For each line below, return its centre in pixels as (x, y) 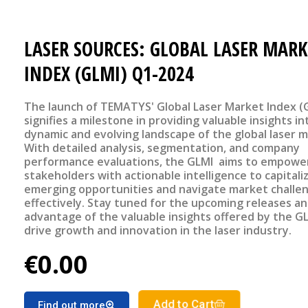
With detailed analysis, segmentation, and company (162, 148)
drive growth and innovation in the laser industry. (158, 231)
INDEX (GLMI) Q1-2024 (109, 74)
